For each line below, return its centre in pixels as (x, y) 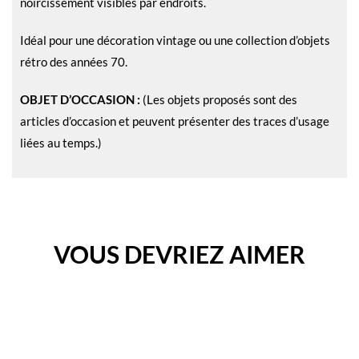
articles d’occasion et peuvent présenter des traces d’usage (175, 121)
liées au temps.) (61, 142)
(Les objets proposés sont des (219, 99)
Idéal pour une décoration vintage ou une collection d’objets (175, 40)
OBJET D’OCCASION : (80, 99)
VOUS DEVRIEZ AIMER (179, 254)
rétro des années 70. (74, 61)
